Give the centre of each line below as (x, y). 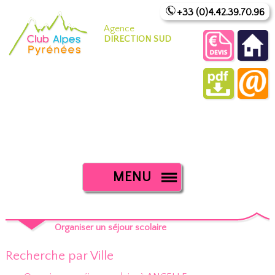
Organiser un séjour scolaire (111, 227)
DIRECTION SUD (137, 39)
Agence (119, 29)
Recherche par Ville (59, 256)
